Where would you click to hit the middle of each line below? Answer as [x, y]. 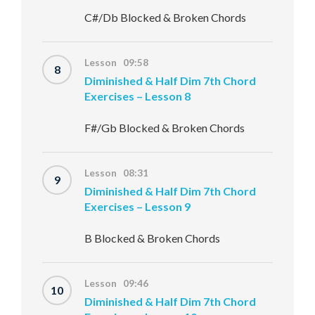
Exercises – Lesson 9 [137, 206]
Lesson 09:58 [116, 63]
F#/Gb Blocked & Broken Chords [165, 128]
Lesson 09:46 [116, 283]
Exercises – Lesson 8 [137, 96]
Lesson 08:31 [116, 173]
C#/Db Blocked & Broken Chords [165, 17]
